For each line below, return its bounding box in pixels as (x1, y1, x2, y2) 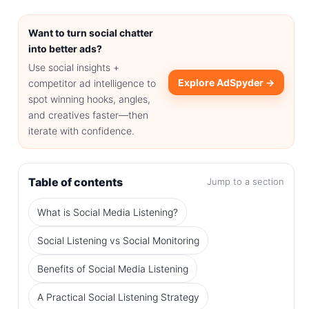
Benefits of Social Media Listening (37, 262, 188, 275)
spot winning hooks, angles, (28, 92, 150, 105)
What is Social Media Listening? (37, 206, 178, 218)
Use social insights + (28, 61, 119, 73)
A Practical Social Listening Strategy (37, 290, 199, 303)
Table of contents (28, 175, 123, 189)
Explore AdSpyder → (177, 76, 275, 88)
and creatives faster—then (28, 108, 148, 121)
